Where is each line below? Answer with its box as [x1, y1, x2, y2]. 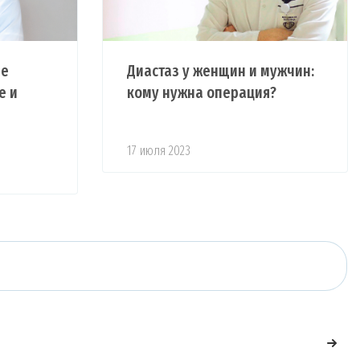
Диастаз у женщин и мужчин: [127, 60, 315, 80]
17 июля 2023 [127, 142, 191, 158]
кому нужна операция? [127, 82, 277, 102]
